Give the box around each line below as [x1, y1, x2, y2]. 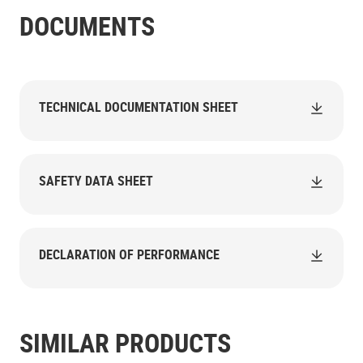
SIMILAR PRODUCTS [19, 325, 231, 360]
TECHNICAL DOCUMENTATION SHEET [39, 98, 238, 116]
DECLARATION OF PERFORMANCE [39, 246, 220, 263]
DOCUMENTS [19, 8, 155, 43]
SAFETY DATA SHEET [39, 172, 153, 190]
